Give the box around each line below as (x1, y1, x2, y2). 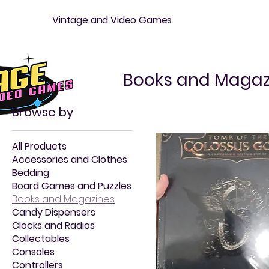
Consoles (12, 245, 55, 259)
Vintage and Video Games (52, 13, 172, 27)
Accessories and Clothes (12, 153, 127, 166)
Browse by (12, 104, 73, 121)
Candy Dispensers (12, 205, 95, 219)
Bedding (12, 166, 49, 180)
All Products (12, 139, 67, 153)
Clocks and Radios (12, 219, 95, 232)
